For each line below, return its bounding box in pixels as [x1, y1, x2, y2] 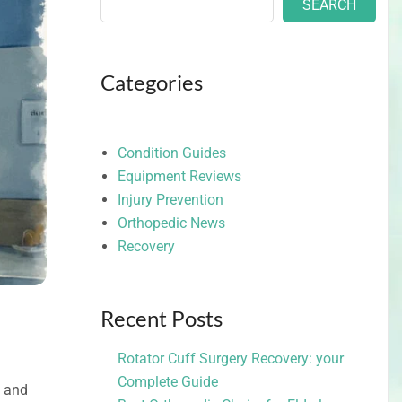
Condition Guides [117, 144, 226, 162]
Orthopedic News [117, 214, 225, 232]
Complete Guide [117, 373, 218, 391]
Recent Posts [100, 305, 223, 332]
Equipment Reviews [117, 168, 241, 186]
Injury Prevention [117, 191, 223, 209]
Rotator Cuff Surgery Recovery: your [117, 350, 344, 368]
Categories [100, 69, 203, 96]
